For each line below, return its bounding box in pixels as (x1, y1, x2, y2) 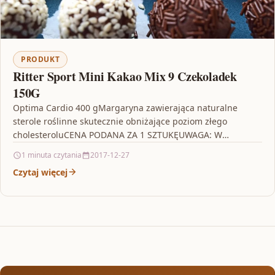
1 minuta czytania (21, 149, 82, 160)
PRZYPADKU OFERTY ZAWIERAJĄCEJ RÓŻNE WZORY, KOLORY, (13, 142, 260, 154)
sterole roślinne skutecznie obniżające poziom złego (13, 115, 227, 127)
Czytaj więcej (13, 166, 68, 178)
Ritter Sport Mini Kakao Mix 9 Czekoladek (13, 67, 237, 85)
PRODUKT (21, 53, 60, 64)
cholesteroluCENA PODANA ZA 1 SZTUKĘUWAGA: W (13, 128, 222, 141)
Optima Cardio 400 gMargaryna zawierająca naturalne (13, 101, 238, 114)
